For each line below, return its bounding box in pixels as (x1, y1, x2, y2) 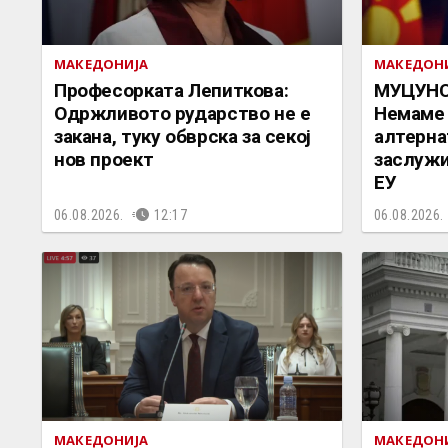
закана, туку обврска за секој (54, 124, 311, 148)
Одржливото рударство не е (54, 101, 311, 125)
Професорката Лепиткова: (54, 78, 289, 102)
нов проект (54, 147, 154, 171)
